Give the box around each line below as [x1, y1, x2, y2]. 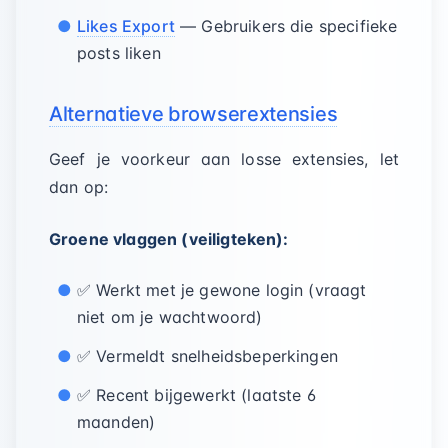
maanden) [77, 412, 156, 432]
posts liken [77, 43, 161, 63]
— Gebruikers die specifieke [174, 16, 398, 36]
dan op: [49, 177, 109, 197]
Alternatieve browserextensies [49, 102, 338, 126]
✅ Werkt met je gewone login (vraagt [77, 280, 367, 300]
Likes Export [77, 16, 175, 36]
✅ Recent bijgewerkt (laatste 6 [77, 385, 316, 405]
